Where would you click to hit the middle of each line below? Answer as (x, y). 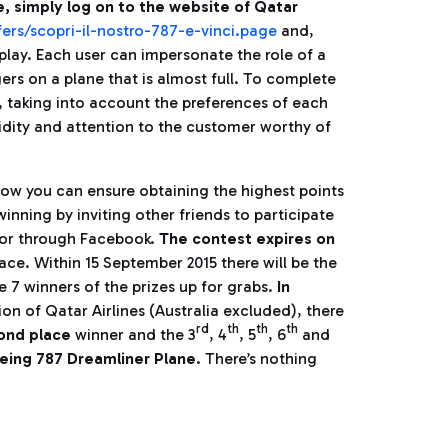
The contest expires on (247, 238)
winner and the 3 (133, 334)
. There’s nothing (256, 358)
